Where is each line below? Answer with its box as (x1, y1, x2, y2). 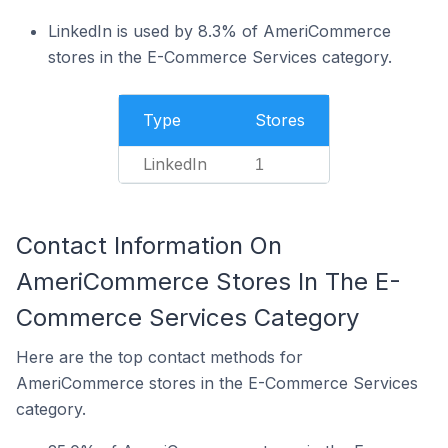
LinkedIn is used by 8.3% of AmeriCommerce (48, 21, 391, 41)
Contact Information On (16, 231, 282, 260)
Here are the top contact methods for (16, 347, 303, 367)
